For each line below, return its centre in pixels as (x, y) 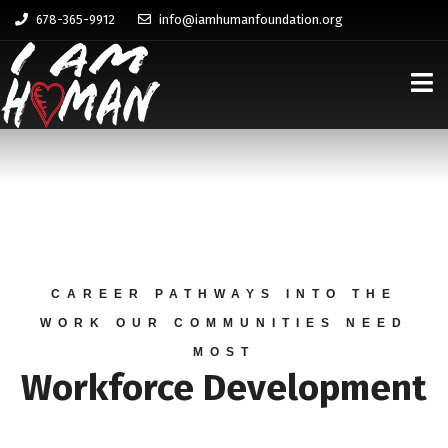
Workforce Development (224, 388)
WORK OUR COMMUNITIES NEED (224, 323)
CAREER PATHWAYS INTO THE (224, 294)
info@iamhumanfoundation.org (249, 19)
